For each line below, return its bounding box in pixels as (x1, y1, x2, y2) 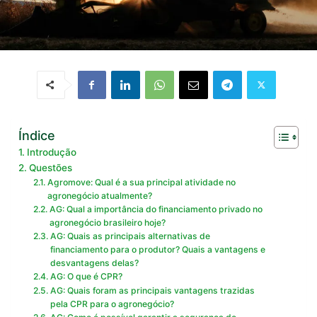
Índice (18, 127, 55, 143)
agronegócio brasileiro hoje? (49, 217, 166, 229)
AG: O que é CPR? (50, 271, 122, 282)
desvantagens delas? (50, 258, 139, 269)
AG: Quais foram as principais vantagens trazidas (50, 285, 255, 296)
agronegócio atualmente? (47, 190, 152, 202)
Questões (28, 162, 72, 174)
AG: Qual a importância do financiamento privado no (49, 204, 263, 215)
